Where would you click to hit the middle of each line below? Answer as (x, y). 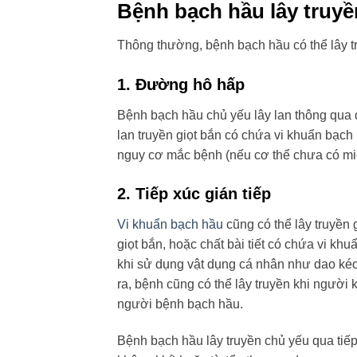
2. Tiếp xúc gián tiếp (194, 194)
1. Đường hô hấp (181, 84)
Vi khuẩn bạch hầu (170, 225)
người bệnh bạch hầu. (180, 304)
